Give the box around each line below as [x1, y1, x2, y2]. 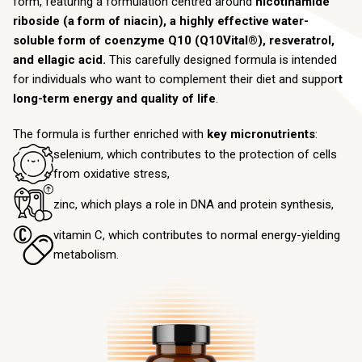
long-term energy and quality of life [13, 90, 216, 106]
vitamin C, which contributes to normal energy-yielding [53, 227, 340, 242]
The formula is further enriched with [13, 126, 207, 141]
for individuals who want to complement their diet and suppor [13, 71, 339, 86]
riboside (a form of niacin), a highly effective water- [13, 13, 309, 28]
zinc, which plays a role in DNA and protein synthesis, [53, 196, 334, 212]
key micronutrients [207, 126, 315, 141]
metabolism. [53, 246, 119, 262]
